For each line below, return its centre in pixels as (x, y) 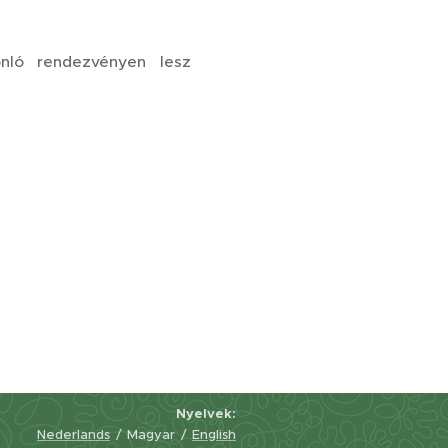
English (214, 434)
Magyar (151, 434)
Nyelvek (204, 413)
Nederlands (73, 434)
